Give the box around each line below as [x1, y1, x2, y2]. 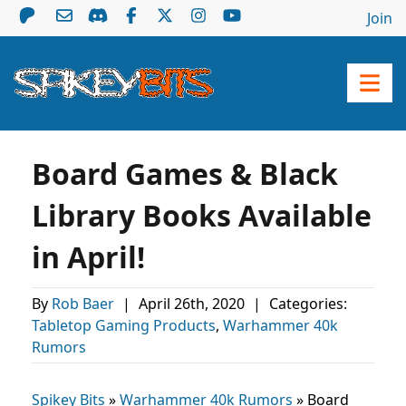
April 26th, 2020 [139, 294, 248, 314]
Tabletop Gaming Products [32, 315, 216, 335]
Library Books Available [32, 196, 372, 235]
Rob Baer [52, 294, 118, 314]
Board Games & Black [32, 154, 338, 193]
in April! [32, 237, 145, 276]
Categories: [266, 294, 347, 314]
